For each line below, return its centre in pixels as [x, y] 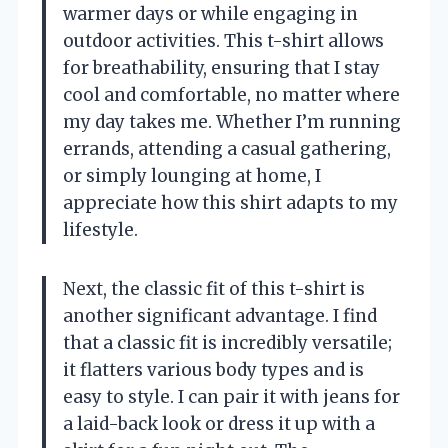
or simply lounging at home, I [192, 176]
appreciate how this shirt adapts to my [230, 203]
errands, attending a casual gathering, [227, 149]
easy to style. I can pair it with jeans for [231, 397]
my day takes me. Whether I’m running [232, 122]
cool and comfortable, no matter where [231, 95]
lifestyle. [100, 230]
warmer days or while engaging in [210, 14]
